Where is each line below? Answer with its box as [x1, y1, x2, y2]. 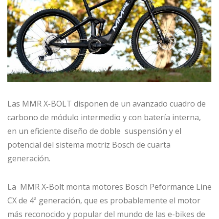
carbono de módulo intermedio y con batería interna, [7, 112, 201, 123]
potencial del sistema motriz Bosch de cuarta [7, 139, 171, 151]
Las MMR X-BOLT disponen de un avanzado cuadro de [7, 98, 206, 109]
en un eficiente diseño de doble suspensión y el [7, 126, 181, 137]
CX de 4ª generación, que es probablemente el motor [7, 195, 200, 206]
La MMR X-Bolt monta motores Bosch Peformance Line [7, 181, 212, 192]
